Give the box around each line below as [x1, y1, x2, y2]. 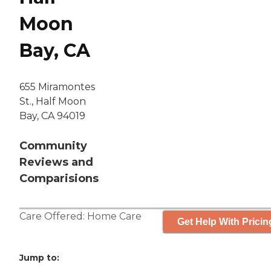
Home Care [87, 211, 142, 223]
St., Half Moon [19, 96, 86, 108]
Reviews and [19, 155, 93, 169]
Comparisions [19, 172, 99, 186]
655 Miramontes [19, 81, 95, 93]
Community [19, 139, 87, 153]
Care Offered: [19, 211, 87, 223]
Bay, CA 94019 [19, 110, 85, 122]
